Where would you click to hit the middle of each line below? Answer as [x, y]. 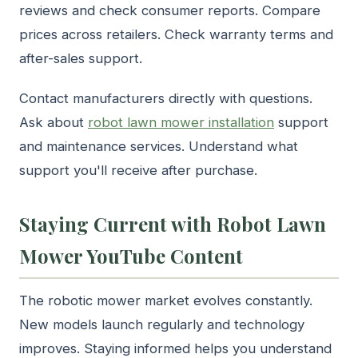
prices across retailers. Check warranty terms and [176, 35]
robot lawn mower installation [181, 123]
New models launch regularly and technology [162, 324]
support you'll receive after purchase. [138, 171]
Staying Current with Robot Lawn [173, 224]
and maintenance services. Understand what [159, 147]
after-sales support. [81, 59]
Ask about [54, 123]
